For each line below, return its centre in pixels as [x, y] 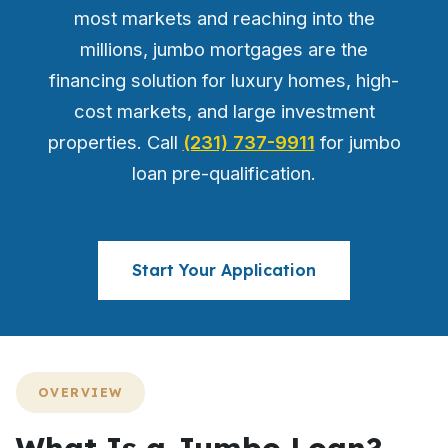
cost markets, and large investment [224, 111]
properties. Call [115, 142]
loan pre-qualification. [224, 173]
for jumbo [357, 142]
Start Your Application [224, 270]
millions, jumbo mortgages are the [224, 49]
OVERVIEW [80, 392]
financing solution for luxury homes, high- [224, 80]
